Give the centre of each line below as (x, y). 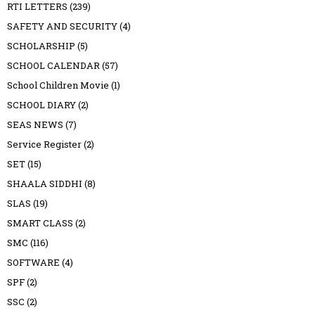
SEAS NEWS (35, 124)
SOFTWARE (33, 262)
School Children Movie (58, 85)
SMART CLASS (40, 223)
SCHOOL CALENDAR (53, 65)
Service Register (44, 144)
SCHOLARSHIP (41, 45)
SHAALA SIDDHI (45, 183)
